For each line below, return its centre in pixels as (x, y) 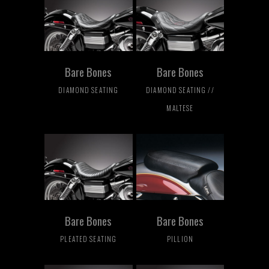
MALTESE (180, 107)
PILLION (180, 238)
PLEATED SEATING (89, 238)
